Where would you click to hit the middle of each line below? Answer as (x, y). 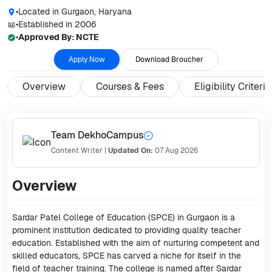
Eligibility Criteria (233, 87)
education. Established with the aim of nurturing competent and (136, 243)
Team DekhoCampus (97, 135)
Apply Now (87, 59)
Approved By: (47, 37)
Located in (40, 12)
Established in (46, 24)
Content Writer (77, 151)
